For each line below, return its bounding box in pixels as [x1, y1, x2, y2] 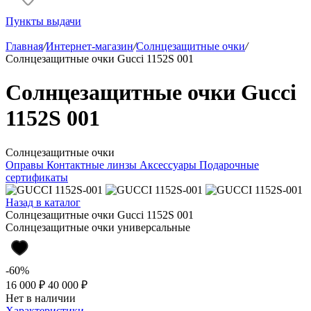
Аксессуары [140, 158, 199, 171]
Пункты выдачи [6, 15, 81, 27]
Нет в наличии [6, 292, 76, 304]
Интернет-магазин [46, 40, 133, 52]
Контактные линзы [47, 158, 140, 171]
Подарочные [199, 158, 259, 171]
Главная [6, 40, 43, 52]
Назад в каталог [6, 196, 81, 208]
